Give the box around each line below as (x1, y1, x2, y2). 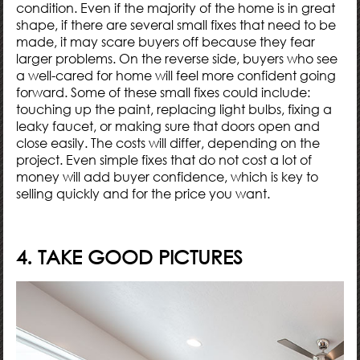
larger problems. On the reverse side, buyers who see (16, 50, 338, 67)
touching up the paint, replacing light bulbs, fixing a (16, 100, 333, 117)
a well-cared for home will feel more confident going (16, 67, 337, 84)
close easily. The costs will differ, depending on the (16, 134, 321, 151)
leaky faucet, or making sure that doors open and (16, 117, 321, 134)
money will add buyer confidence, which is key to (16, 168, 319, 185)
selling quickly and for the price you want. (16, 185, 271, 202)
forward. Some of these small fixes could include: (16, 84, 311, 100)
